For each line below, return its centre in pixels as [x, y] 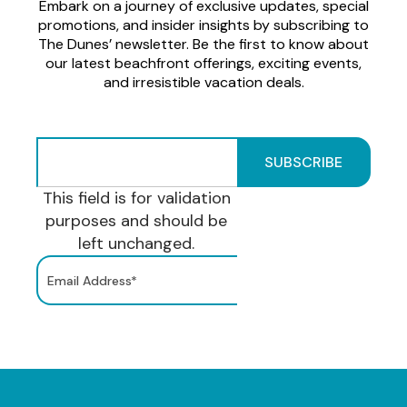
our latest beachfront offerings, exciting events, [203, 63]
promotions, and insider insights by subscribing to [203, 25]
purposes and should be [137, 221]
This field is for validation [136, 198]
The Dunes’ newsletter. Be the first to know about [203, 44]
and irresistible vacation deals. [203, 82]
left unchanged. [137, 243]
